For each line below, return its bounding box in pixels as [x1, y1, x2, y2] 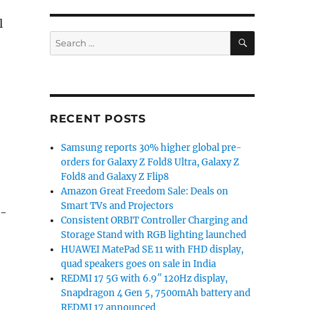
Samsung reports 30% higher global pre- [61, 142, 242, 154]
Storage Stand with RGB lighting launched [61, 229, 247, 241]
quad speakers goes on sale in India [61, 258, 217, 270]
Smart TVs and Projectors [61, 200, 174, 212]
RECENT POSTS [49, 112, 146, 125]
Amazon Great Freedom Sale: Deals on [61, 185, 229, 197]
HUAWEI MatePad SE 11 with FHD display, [61, 244, 244, 255]
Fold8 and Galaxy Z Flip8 [61, 171, 170, 183]
